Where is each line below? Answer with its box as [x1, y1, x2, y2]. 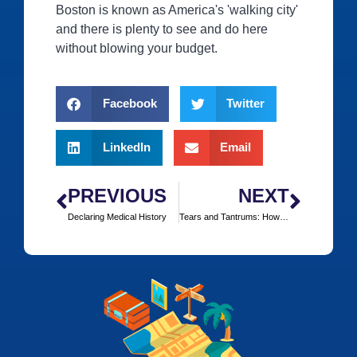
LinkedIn [102, 140, 151, 155]
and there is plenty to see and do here [56, 22, 268, 37]
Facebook [102, 96, 157, 111]
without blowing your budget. [56, 41, 218, 56]
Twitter [226, 96, 265, 111]
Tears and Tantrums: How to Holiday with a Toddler [279, 211, 288, 222]
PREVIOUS [68, 184, 167, 206]
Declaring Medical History [68, 211, 167, 222]
